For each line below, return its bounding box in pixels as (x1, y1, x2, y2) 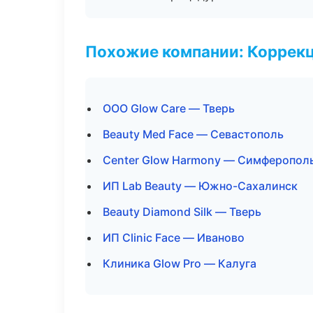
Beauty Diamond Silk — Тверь (103, 205, 261, 219)
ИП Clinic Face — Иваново (103, 231, 245, 245)
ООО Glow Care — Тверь (103, 101, 235, 115)
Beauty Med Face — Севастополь (103, 127, 284, 141)
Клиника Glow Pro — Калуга (103, 256, 256, 270)
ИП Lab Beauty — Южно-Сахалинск (103, 179, 298, 193)
